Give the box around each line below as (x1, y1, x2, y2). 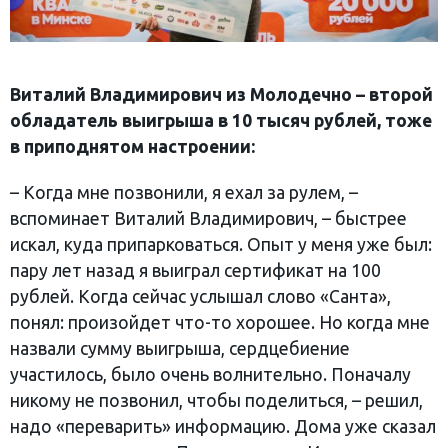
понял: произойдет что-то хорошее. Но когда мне (10, 313, 430, 333)
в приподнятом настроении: (10, 137, 255, 157)
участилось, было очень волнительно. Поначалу (10, 365, 411, 385)
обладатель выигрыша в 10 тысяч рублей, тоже (10, 111, 432, 131)
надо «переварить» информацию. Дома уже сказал (10, 417, 436, 437)
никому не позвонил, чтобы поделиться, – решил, (10, 391, 423, 411)
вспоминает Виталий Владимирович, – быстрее (10, 209, 407, 229)
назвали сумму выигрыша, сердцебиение (10, 339, 350, 359)
